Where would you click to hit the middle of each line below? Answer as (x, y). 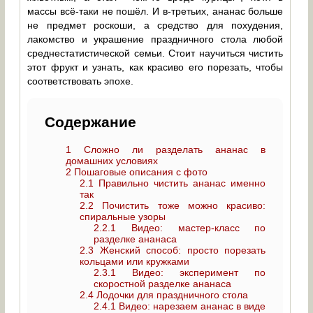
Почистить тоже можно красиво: (180, 205)
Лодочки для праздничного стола (171, 295)
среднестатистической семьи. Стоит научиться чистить (155, 53)
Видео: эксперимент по (191, 272)
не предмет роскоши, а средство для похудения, (155, 25)
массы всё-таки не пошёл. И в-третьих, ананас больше (155, 11)
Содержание (91, 122)
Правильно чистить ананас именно (180, 183)
